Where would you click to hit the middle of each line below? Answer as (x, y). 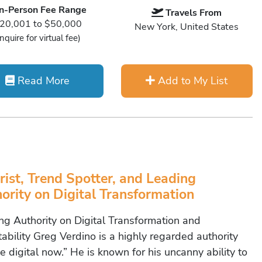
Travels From (194, 13)
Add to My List (192, 81)
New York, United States (187, 27)
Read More (42, 81)
